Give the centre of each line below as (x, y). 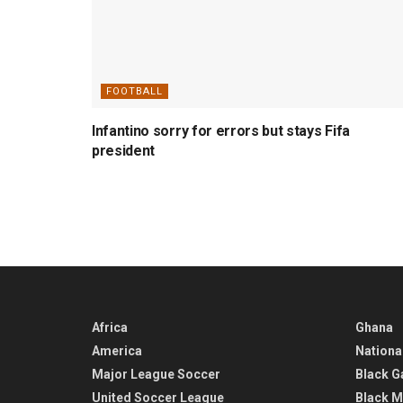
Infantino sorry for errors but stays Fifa (221, 130)
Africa (110, 327)
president (124, 150)
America (117, 350)
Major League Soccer (156, 374)
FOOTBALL (134, 91)
